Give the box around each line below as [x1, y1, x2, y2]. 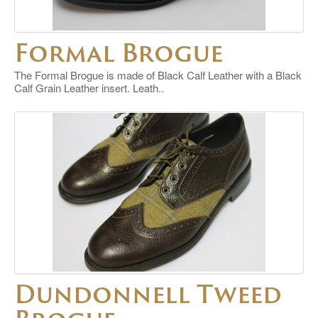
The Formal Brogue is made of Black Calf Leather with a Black [14, 67, 302, 82]
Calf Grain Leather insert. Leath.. [14, 80, 164, 95]
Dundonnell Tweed [14, 275, 282, 312]
